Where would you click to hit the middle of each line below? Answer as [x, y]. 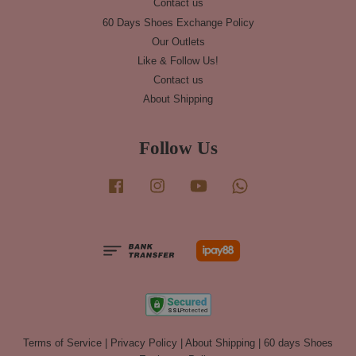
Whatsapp [274, 183]
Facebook [150, 183]
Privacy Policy [144, 342]
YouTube [230, 183]
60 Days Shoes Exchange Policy [178, 22]
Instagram [192, 183]
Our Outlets [178, 41]
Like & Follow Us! [178, 60]
